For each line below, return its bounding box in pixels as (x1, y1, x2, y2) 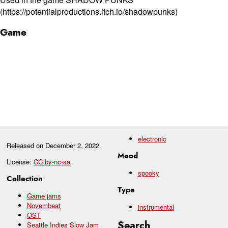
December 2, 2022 (45, 140, 99, 150)
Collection (7, 173, 43, 184)
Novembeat (27, 200, 61, 210)
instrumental (137, 202, 174, 212)
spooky (137, 167, 159, 178)
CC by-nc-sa (34, 156, 70, 166)
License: (7, 156, 34, 166)
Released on (7, 140, 45, 150)
